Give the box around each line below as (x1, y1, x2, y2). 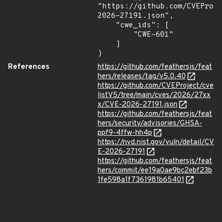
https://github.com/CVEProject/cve (98, 81, 214, 91)
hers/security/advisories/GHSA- (98, 119, 202, 128)
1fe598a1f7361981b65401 (98, 175, 184, 185)
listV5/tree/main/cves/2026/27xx (98, 91, 211, 100)
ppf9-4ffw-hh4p (98, 128, 152, 138)
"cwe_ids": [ (98, 21, 115, 30)
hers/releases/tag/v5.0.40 (98, 72, 186, 81)
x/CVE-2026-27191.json (98, 100, 177, 110)
